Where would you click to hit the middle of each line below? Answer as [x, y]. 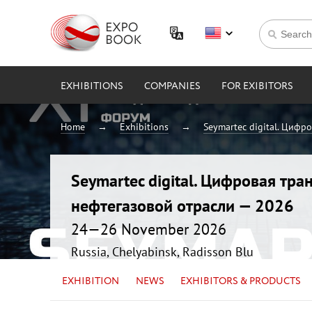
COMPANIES [172, 86]
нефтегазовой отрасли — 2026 [182, 205]
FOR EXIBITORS [257, 86]
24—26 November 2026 [149, 229]
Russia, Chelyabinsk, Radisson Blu [162, 251]
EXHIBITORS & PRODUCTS [241, 281]
